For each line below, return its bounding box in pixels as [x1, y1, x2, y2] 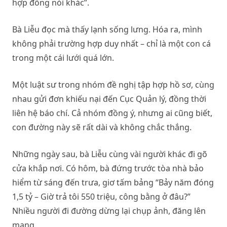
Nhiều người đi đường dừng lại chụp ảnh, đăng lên [12, 205, 206, 216]
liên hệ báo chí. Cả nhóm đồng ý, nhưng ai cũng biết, [12, 107, 212, 119]
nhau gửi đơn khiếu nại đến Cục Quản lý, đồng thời [12, 93, 206, 104]
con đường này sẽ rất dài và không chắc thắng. [12, 122, 192, 133]
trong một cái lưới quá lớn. [12, 52, 114, 63]
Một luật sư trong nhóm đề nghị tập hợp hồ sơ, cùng [12, 79, 214, 90]
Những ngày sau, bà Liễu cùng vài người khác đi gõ [12, 148, 207, 160]
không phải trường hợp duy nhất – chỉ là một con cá [12, 38, 211, 49]
